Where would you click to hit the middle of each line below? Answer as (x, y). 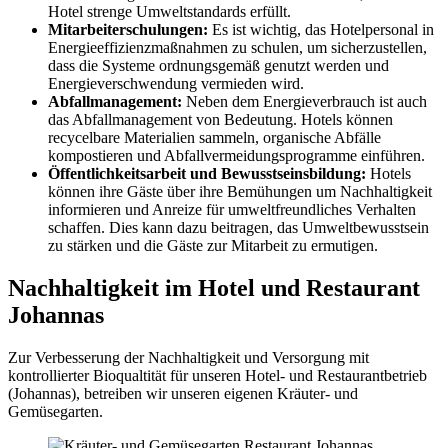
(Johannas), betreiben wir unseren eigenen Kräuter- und (183, 393)
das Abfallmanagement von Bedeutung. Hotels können (220, 119)
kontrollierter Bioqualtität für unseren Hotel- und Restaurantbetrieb (217, 375)
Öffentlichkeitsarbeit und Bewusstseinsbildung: (207, 173)
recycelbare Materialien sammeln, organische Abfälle (214, 137)
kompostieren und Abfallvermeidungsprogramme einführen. (236, 155)
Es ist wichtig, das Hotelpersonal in (321, 29)
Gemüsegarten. (55, 411)
